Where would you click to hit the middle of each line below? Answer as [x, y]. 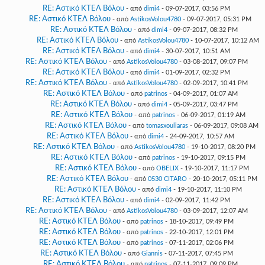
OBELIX [167, 168]
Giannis [152, 253]
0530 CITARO [167, 179]
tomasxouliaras [167, 126]
